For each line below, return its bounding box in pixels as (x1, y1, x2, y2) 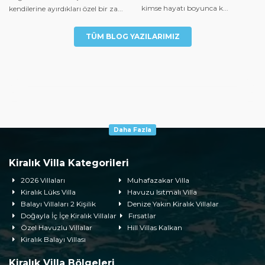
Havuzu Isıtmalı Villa (127, 187, 197, 196)
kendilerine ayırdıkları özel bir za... (9, 4, 123, 13)
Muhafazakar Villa (127, 175, 189, 185)
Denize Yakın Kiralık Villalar (127, 199, 219, 208)
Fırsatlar (128, 211, 156, 220)
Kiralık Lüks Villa (20, 187, 76, 196)
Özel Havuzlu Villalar (20, 222, 92, 232)
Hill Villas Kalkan (127, 222, 182, 232)
